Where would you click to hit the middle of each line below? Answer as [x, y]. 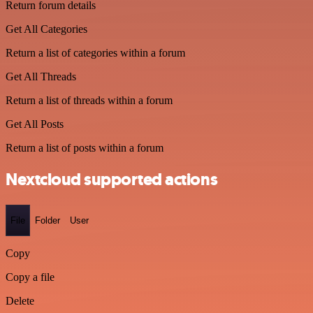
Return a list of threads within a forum [89, 100]
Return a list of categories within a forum [95, 52]
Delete [20, 301]
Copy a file [30, 277]
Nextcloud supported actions [112, 179]
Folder [48, 221]
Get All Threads [41, 76]
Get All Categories [46, 29]
